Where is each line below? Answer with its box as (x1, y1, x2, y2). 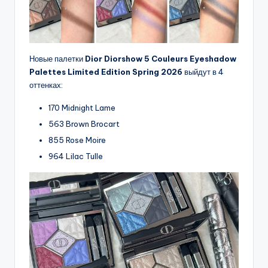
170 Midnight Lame (48, 102, 115, 112)
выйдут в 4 (182, 66, 224, 77)
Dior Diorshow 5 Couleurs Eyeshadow (85, 53, 236, 63)
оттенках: (29, 80, 63, 90)
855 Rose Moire (48, 135, 106, 145)
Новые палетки (29, 53, 85, 63)
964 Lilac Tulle (48, 151, 103, 162)
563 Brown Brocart (48, 119, 120, 129)
